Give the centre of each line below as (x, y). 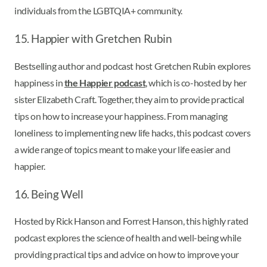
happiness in (39, 82)
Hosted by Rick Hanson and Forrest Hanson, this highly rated (131, 221)
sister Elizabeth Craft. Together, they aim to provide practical (129, 99)
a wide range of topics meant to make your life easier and (122, 149)
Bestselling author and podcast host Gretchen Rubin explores (133, 66)
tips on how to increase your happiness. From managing (121, 116)
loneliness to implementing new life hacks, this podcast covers (133, 132)
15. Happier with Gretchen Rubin (93, 38)
